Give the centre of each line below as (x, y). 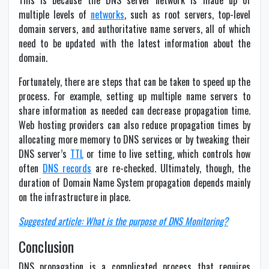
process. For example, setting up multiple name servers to (134, 96)
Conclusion (46, 246)
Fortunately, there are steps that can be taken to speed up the (134, 82)
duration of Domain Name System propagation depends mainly (134, 183)
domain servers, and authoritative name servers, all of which (134, 29)
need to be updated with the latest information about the (134, 43)
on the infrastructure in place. (74, 197)
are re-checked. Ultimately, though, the (171, 168)
